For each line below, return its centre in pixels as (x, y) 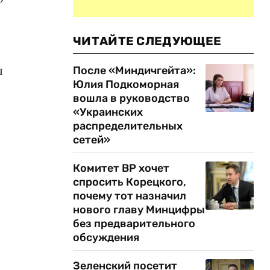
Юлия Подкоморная (126, 84)
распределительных (128, 126)
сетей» (92, 140)
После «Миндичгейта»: (134, 71)
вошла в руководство (131, 98)
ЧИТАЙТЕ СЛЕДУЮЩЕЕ (147, 41)
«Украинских (108, 112)
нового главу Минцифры (139, 210)
